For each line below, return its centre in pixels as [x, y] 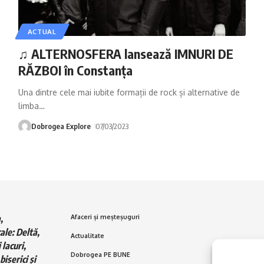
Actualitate [88, 235]
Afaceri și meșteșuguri [105, 216]
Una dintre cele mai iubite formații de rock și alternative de [129, 92]
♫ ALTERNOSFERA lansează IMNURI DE [126, 53]
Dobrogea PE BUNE [100, 254]
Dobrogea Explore [61, 126]
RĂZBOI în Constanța [75, 70]
